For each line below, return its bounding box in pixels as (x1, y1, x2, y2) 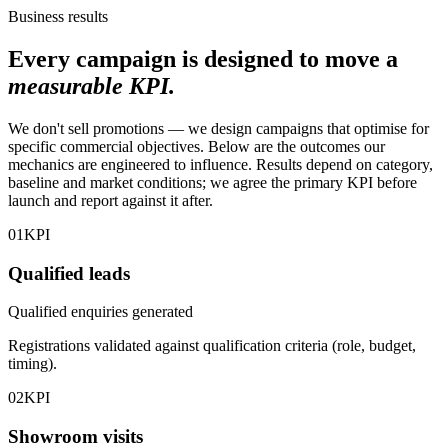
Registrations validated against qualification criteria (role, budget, (8, 337, 416, 355)
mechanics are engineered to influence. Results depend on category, (8, 155, 433, 173)
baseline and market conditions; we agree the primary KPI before (8, 173, 417, 191)
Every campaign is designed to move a (8, 45, 398, 72)
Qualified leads (8, 262, 130, 284)
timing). (8, 355, 57, 373)
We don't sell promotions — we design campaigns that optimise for (8, 119, 429, 137)
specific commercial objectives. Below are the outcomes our (8, 137, 385, 155)
